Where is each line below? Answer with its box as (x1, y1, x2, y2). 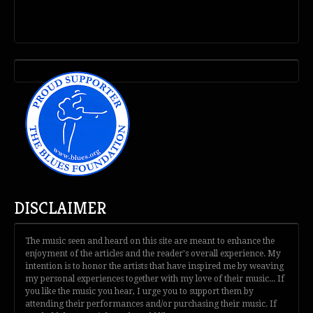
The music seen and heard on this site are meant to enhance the (25, 236, 275, 247)
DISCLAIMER (14, 198, 106, 219)
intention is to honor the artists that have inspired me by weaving (25, 261, 284, 272)
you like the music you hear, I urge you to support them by (25, 286, 254, 297)
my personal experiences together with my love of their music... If (25, 274, 284, 284)
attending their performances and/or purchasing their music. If (25, 299, 277, 310)
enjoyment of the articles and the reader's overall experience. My (25, 249, 281, 259)
